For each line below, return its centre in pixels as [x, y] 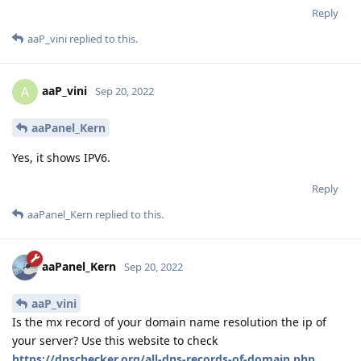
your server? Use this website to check [115, 340]
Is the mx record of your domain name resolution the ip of [169, 322]
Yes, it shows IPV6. [61, 158]
